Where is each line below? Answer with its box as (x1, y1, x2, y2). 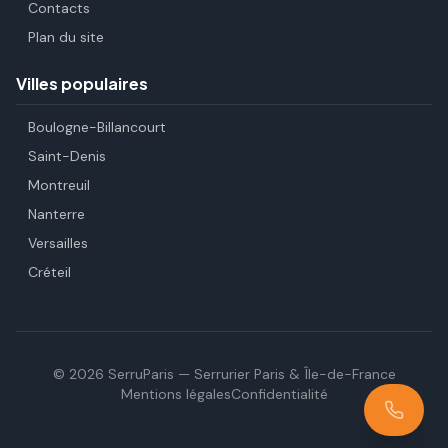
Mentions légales (120, 385, 231, 403)
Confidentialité (230, 385, 328, 403)
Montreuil (28, 176, 90, 194)
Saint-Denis (28, 147, 106, 165)
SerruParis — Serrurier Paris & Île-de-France (103, 365, 396, 383)
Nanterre (28, 205, 85, 223)
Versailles (28, 234, 88, 252)
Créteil (28, 263, 71, 281)
